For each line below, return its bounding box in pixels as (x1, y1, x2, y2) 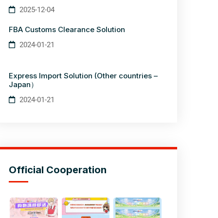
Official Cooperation (9, 164, 107, 176)
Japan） (9, 80, 38, 89)
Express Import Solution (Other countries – (9, 71, 158, 80)
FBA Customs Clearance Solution (9, 25, 125, 34)
